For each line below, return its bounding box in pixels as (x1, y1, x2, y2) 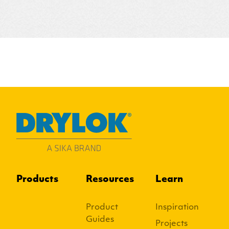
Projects (155, 220, 188, 228)
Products (16, 175, 58, 185)
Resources (86, 175, 134, 185)
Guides (86, 216, 114, 224)
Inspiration (155, 203, 199, 212)
